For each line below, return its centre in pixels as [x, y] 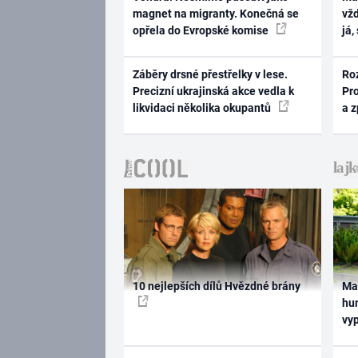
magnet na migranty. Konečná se [215, 13]
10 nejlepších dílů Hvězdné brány [216, 286]
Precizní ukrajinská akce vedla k [213, 91]
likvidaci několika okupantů [203, 108]
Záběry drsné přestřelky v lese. [210, 75]
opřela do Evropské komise [201, 30]
